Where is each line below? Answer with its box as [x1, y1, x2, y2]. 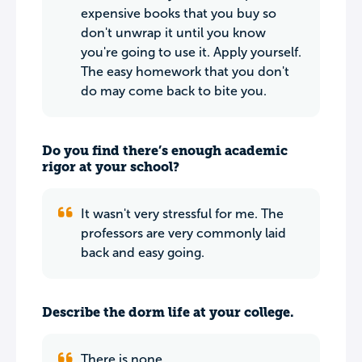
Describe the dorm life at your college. [42, 305, 294, 320]
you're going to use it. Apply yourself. [81, 45, 301, 59]
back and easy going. [81, 246, 204, 259]
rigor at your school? [42, 159, 179, 175]
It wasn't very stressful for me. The [81, 207, 284, 221]
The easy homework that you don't [81, 65, 289, 78]
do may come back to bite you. [81, 84, 267, 98]
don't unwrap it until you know [81, 26, 266, 40]
